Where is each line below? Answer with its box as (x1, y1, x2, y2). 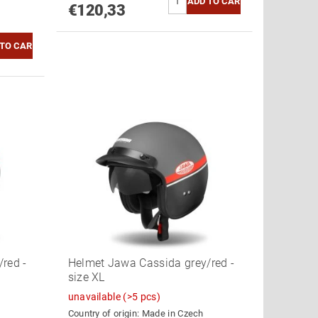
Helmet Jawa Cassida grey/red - (67, 256, 235, 270)
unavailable (67, 290, 124, 302)
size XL (67, 270, 105, 284)
